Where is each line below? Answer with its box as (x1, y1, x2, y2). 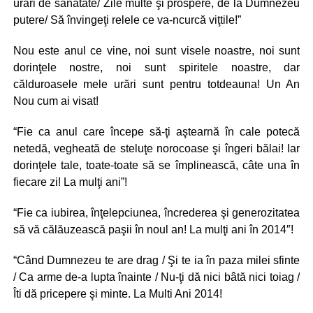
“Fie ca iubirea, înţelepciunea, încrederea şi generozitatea (13, 207, 300, 219)
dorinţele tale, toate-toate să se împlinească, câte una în (13, 159, 300, 171)
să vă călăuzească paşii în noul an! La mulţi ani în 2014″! (13, 224, 293, 235)
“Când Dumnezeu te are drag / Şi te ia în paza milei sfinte (13, 254, 300, 266)
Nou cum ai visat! (13, 95, 99, 107)
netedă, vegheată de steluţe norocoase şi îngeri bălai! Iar (13, 143, 300, 154)
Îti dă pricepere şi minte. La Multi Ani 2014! (13, 288, 222, 300)
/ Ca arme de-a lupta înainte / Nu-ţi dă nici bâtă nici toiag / (13, 271, 300, 283)
